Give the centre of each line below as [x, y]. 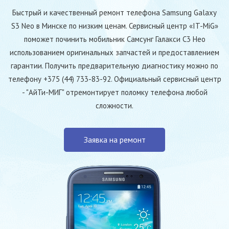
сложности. [114, 106]
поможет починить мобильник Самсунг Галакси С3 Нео [114, 39]
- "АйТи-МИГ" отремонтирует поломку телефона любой [114, 92]
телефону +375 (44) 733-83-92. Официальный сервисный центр [114, 79]
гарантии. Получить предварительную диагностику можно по [114, 66]
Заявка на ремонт [114, 139]
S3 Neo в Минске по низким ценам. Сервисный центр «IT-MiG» [114, 26]
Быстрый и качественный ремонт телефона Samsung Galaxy [114, 13]
